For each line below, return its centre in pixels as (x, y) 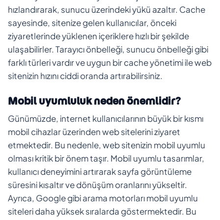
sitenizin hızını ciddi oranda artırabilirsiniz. (85, 75)
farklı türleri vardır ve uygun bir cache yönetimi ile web (110, 62)
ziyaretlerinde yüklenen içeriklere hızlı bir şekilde (98, 36)
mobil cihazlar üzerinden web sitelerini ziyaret (94, 131)
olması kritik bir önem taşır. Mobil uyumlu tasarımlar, (106, 158)
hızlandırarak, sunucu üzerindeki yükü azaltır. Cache (107, 9)
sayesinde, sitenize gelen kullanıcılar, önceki (92, 22)
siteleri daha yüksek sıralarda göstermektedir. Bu (102, 211)
